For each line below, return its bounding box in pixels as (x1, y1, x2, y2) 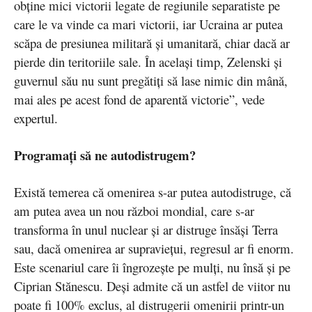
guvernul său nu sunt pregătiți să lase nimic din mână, (14, 72, 288, 90)
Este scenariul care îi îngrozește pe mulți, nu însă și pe (14, 258, 290, 276)
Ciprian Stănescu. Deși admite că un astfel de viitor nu (14, 277, 290, 295)
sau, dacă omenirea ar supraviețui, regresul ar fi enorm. (14, 240, 294, 258)
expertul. (14, 109, 58, 127)
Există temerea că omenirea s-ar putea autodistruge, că (14, 183, 291, 201)
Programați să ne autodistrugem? (14, 146, 196, 165)
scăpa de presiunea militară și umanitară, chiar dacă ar (14, 34, 290, 52)
